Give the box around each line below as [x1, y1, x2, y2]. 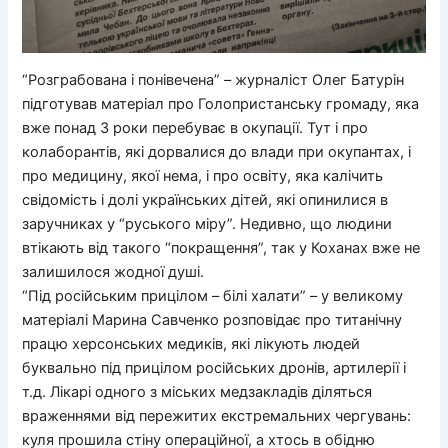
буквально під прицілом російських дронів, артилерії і [22, 358, 407, 377]
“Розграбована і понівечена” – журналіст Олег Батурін [22, 70, 405, 89]
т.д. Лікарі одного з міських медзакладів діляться [22, 382, 373, 401]
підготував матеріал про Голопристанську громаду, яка [22, 94, 420, 113]
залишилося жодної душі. [22, 262, 205, 281]
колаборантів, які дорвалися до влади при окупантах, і [22, 142, 412, 161]
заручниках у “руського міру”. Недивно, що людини [22, 214, 393, 233]
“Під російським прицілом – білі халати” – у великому [22, 286, 404, 305]
